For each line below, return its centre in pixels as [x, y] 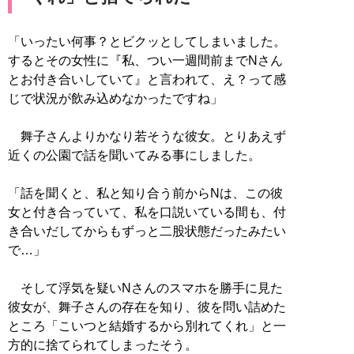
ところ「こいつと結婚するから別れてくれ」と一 [147, 326]
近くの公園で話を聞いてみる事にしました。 [134, 155]
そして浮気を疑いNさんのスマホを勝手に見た [145, 288]
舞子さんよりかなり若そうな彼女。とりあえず [147, 136]
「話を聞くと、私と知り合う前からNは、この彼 [145, 193]
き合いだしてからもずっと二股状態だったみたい [147, 231]
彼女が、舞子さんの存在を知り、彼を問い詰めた [147, 307]
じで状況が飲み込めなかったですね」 [115, 98]
